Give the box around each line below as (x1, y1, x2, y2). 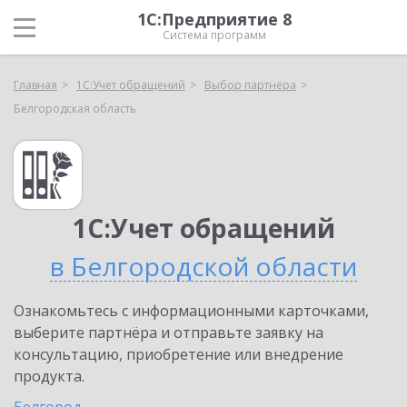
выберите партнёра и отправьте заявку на (14, 323, 323, 342)
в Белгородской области (50, 249, 357, 283)
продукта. (14, 366, 84, 386)
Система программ (163, 27, 266, 43)
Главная (14, 77, 57, 93)
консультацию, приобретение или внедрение (14, 344, 343, 364)
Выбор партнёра (204, 77, 296, 93)
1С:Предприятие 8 (137, 8, 292, 30)
